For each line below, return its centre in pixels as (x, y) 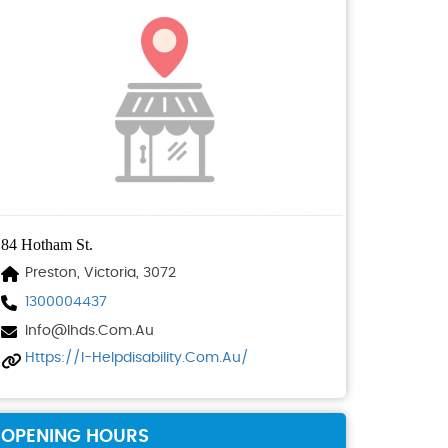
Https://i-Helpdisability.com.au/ (137, 358)
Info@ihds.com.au (89, 331)
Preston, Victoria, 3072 (100, 273)
